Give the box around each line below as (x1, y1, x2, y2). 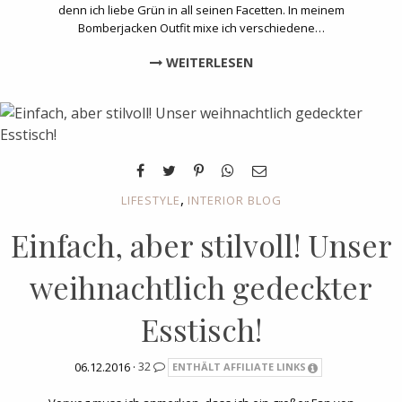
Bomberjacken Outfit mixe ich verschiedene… (77, 19, 325, 36)
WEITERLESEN (162, 53, 253, 71)
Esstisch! (140, 308, 262, 350)
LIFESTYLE (120, 191, 180, 208)
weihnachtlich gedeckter (30, 266, 372, 308)
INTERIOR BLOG (187, 191, 282, 208)
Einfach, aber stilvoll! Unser (10, 223, 392, 266)
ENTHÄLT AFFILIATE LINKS (172, 360, 307, 374)
